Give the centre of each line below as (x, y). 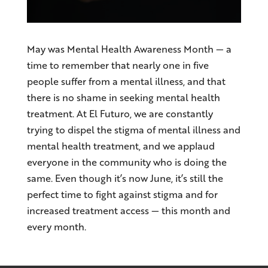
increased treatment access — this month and (128, 210)
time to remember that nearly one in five (118, 65)
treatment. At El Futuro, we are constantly (120, 113)
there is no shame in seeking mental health (123, 97)
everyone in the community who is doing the (127, 162)
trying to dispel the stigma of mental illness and (133, 130)
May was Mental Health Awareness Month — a (129, 49)
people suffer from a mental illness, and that (126, 81)
